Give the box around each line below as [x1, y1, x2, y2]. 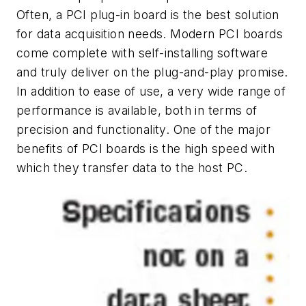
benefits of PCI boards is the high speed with [16, 141, 275, 156]
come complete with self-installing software [16, 46, 268, 60]
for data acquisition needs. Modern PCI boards [16, 27, 283, 41]
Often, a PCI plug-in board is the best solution [16, 8, 279, 22]
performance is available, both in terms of [16, 103, 258, 117]
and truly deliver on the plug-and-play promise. [16, 65, 288, 79]
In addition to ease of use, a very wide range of [16, 84, 286, 98]
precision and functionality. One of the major [16, 122, 270, 137]
